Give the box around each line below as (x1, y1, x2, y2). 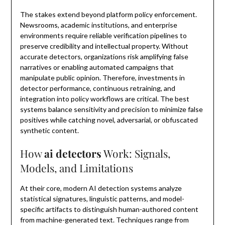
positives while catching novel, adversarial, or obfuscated (20, 116, 198, 125)
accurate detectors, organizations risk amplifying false (20, 52, 188, 61)
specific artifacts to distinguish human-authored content (20, 205, 198, 214)
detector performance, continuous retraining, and (20, 84, 175, 93)
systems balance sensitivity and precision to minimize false (20, 105, 203, 114)
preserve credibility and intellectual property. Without (20, 42, 188, 51)
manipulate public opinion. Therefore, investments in (20, 73, 185, 82)
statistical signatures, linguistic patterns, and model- (20, 194, 184, 203)
